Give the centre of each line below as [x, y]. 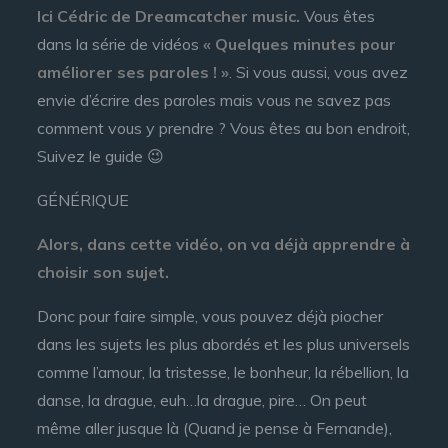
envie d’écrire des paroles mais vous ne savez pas [214, 100]
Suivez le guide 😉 [101, 156]
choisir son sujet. [103, 272]
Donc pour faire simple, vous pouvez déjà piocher [210, 316]
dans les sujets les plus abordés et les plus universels [224, 344]
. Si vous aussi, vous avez [319, 72]
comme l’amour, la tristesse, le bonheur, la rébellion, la [223, 372]
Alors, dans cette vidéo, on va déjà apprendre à [224, 244]
